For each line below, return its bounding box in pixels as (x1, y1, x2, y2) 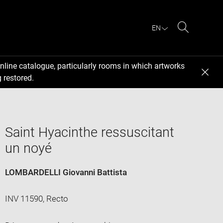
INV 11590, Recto (4, 193, 68, 204)
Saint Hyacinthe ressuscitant (4, 124, 174, 140)
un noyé (4, 140, 52, 156)
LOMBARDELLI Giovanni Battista (4, 167, 127, 177)
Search (183, 34, 209, 44)
